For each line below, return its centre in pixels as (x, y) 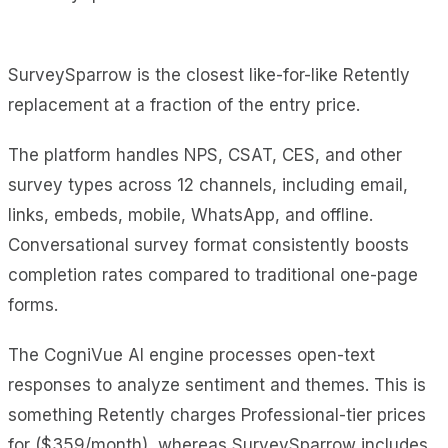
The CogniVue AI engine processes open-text (191, 354)
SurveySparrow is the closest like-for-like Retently (209, 74)
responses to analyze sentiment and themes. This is (217, 384)
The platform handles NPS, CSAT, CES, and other (205, 154)
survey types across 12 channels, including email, (208, 184)
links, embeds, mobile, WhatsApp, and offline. (190, 214)
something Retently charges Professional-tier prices (217, 414)
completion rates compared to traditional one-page (213, 274)
